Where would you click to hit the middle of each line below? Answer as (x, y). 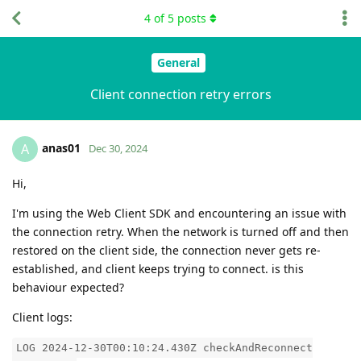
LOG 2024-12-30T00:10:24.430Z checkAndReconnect (164, 347)
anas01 (61, 147)
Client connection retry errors (180, 94)
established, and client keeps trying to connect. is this (158, 268)
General (178, 63)
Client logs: (42, 317)
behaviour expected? (68, 287)
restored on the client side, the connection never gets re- (166, 250)
